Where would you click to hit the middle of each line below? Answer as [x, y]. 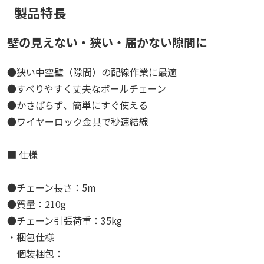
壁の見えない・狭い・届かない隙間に [107, 42]
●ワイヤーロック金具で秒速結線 [78, 121]
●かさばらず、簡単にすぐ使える [77, 105]
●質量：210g [37, 204]
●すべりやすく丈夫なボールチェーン [87, 88]
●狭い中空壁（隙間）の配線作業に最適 [92, 72]
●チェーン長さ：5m [52, 187]
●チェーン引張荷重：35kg [65, 220]
